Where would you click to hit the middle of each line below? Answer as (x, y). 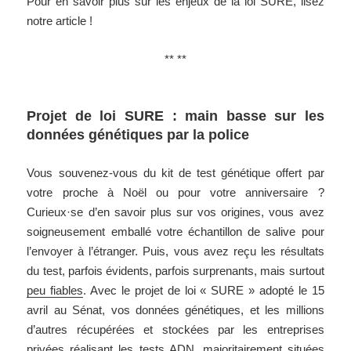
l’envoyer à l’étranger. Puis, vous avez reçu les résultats (175, 251)
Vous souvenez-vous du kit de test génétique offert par (175, 173)
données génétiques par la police (138, 135)
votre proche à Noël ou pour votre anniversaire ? (175, 193)
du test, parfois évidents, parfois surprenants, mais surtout (175, 271)
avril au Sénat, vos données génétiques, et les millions (175, 310)
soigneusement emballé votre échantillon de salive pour (175, 232)
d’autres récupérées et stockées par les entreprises (175, 330)
